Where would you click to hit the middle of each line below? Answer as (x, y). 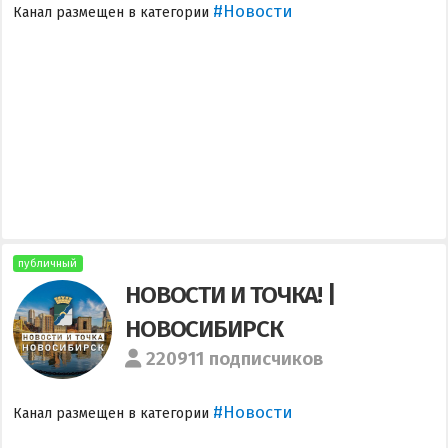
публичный (48, 264)
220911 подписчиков (235, 358)
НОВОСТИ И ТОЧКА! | (230, 294)
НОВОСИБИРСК (203, 328)
